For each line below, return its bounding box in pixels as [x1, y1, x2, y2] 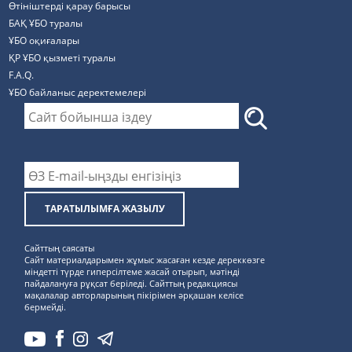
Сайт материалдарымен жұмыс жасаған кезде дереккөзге [24, 254, 266, 266]
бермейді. [24, 301, 67, 313]
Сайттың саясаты [24, 242, 95, 255]
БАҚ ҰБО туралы [9, 16, 83, 30]
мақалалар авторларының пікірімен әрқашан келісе [24, 289, 244, 302]
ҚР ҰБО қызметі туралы [9, 51, 116, 64]
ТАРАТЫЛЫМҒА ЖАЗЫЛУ [44, 202, 165, 216]
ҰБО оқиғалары [9, 34, 80, 47]
